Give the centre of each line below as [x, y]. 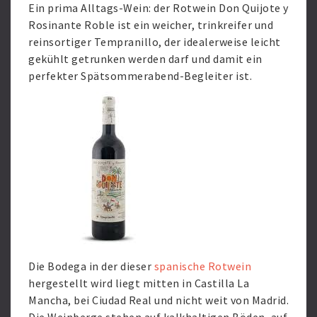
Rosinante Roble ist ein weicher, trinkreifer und [151, 25]
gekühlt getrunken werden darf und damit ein [145, 59]
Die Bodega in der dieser [91, 266]
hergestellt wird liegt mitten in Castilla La [139, 283]
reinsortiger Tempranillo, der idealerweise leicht [155, 42]
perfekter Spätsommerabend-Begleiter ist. [140, 76]
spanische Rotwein [202, 266]
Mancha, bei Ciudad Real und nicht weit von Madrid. [158, 300]
